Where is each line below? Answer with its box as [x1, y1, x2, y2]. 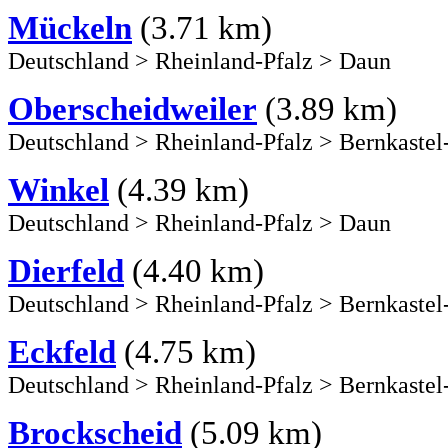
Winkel [8, 171, 109, 208]
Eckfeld [8, 333, 116, 370]
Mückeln [8, 9, 132, 46]
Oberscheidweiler [8, 90, 257, 127]
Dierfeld [8, 252, 124, 289]
